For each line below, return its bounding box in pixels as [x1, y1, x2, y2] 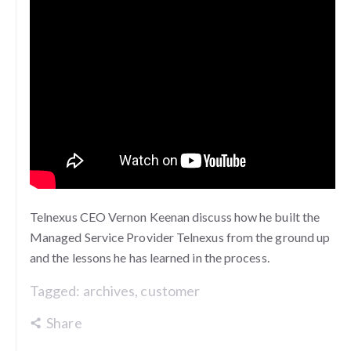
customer [140, 282, 201, 300]
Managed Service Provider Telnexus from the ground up [30, 230, 331, 245]
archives [82, 282, 136, 300]
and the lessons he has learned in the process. [30, 250, 270, 266]
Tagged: [30, 282, 83, 300]
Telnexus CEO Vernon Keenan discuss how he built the [30, 209, 320, 225]
